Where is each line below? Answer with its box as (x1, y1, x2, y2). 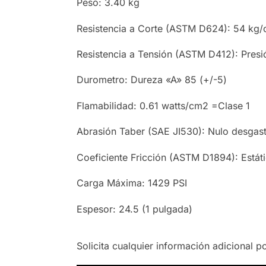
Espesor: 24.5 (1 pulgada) (76, 202, 192, 215)
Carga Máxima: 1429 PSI (76, 177, 187, 189)
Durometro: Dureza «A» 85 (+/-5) (76, 74, 227, 86)
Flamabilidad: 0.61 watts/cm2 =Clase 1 (76, 99, 250, 112)
